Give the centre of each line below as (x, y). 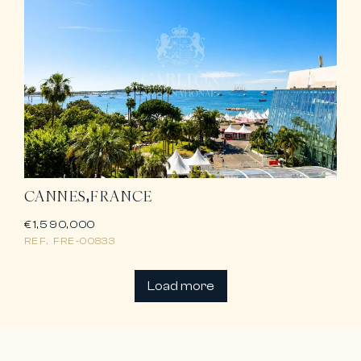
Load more (180, 286)
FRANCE (122, 196)
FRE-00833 (82, 241)
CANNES (56, 196)
